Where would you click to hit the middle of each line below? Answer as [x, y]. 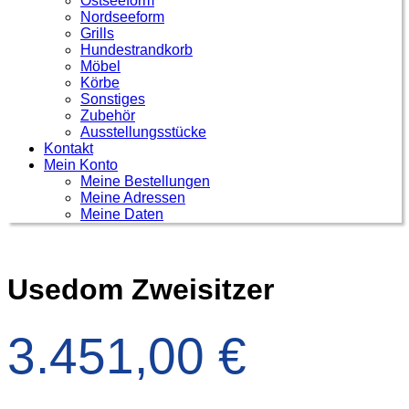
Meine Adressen [133, 198]
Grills [97, 33]
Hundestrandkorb [136, 50]
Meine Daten [122, 214]
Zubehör [108, 115]
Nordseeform [122, 17]
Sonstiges [113, 99]
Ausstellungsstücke [143, 132]
